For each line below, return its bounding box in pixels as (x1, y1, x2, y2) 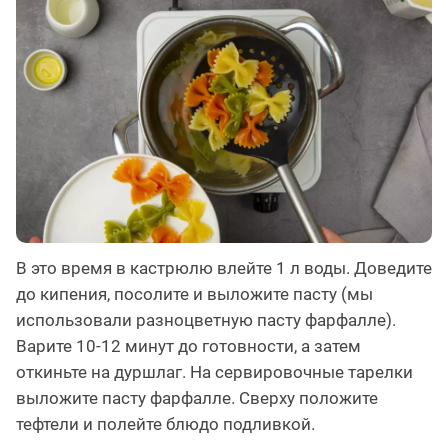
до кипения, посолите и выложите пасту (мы (16, 284, 373, 305)
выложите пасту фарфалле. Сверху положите (16, 388, 378, 409)
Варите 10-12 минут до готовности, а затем (16, 336, 361, 357)
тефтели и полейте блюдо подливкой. (16, 414, 315, 435)
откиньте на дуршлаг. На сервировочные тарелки (16, 362, 413, 383)
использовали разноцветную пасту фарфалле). (16, 310, 396, 331)
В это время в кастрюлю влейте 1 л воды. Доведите (16, 258, 432, 279)
